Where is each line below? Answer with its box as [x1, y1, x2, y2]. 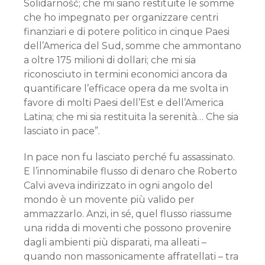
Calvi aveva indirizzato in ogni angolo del [24, 180, 213, 191]
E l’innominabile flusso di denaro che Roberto [24, 166, 237, 177]
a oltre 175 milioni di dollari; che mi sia [24, 54, 196, 66]
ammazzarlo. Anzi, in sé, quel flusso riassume [24, 208, 232, 219]
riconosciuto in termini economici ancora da [24, 69, 227, 80]
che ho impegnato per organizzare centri [24, 12, 218, 23]
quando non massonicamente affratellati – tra [24, 251, 238, 262]
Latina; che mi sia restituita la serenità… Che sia [24, 111, 238, 122]
